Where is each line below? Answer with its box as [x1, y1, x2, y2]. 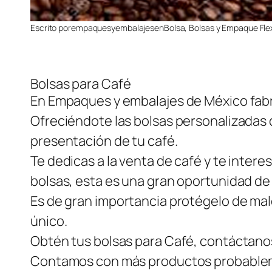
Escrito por [30, 22, 71, 34]
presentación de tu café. [30, 132, 178, 151]
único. [30, 212, 67, 231]
